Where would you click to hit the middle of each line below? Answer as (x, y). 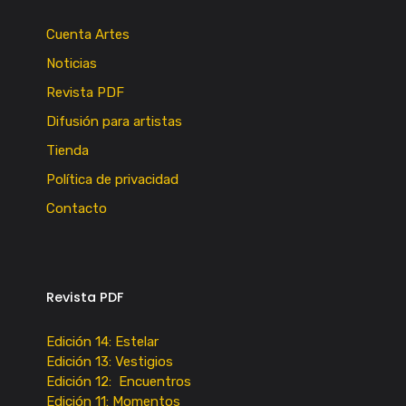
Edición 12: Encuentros (118, 382)
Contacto (76, 209)
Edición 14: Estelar (102, 342)
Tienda (67, 151)
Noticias (71, 64)
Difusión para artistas (114, 122)
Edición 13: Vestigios (109, 362)
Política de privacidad (112, 180)
